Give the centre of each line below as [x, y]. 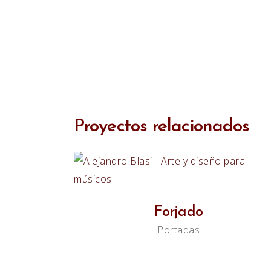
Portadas [179, 230]
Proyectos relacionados [162, 126]
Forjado [179, 212]
